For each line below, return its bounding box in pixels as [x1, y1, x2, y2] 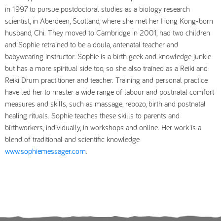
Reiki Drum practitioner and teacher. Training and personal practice [5, 75, 208, 85]
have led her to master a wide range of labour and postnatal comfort [5, 87, 214, 97]
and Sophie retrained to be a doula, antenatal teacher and [5, 39, 178, 49]
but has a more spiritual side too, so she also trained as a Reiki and [5, 63, 208, 73]
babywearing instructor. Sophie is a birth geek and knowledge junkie [5, 51, 211, 61]
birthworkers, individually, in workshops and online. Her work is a [5, 122, 201, 132]
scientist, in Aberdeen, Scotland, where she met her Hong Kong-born [5, 16, 213, 26]
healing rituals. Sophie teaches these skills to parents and [5, 110, 180, 120]
